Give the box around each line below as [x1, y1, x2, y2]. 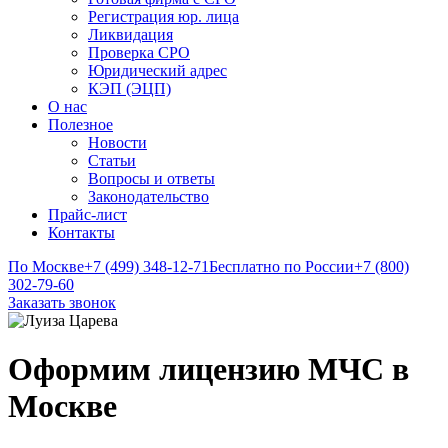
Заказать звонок [8, 294, 116, 311]
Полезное [48, 116, 113, 133]
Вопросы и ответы [88, 170, 215, 187]
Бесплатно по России [209, 258, 354, 275]
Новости [88, 134, 147, 151]
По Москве [8, 258, 84, 275]
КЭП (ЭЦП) [88, 80, 171, 97]
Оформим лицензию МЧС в [8, 351, 409, 388]
